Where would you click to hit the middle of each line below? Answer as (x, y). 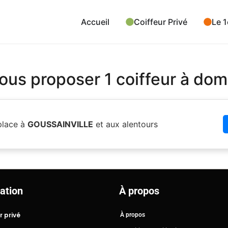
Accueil (95, 22)
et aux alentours (125, 124)
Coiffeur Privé (161, 22)
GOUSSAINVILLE (60, 124)
